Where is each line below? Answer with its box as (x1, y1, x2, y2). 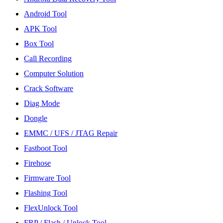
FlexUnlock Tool (24, 203, 78, 212)
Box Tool (24, 39, 54, 48)
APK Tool (24, 24, 57, 33)
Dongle (24, 113, 47, 122)
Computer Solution (24, 69, 84, 78)
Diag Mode (24, 99, 60, 108)
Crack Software (24, 84, 73, 93)
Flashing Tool (24, 188, 67, 197)
